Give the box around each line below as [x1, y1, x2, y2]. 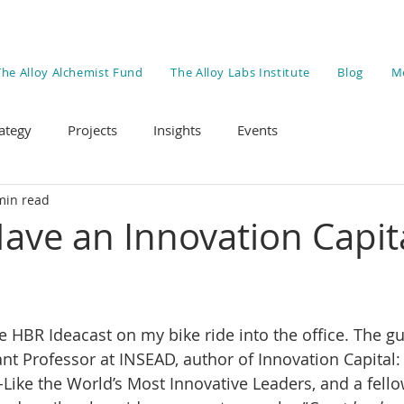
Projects [68, 120, 117, 139]
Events [237, 120, 278, 139]
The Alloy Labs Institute [170, 64, 310, 80]
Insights [153, 120, 201, 139]
